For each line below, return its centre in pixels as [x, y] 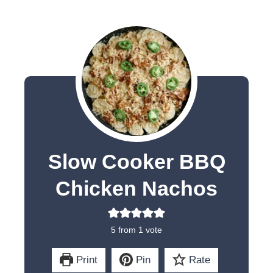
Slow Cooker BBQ [136, 161]
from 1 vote [139, 230]
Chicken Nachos [136, 188]
